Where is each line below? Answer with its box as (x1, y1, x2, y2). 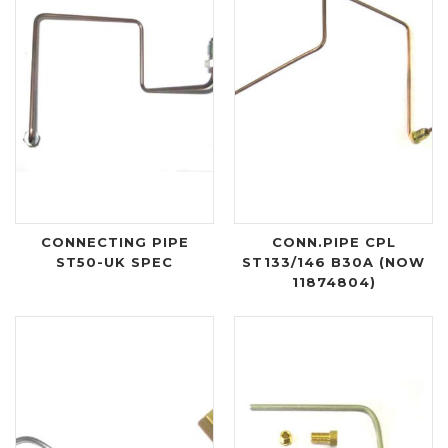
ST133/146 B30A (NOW (242, 253, 425, 270)
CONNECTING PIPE (40, 233, 189, 250)
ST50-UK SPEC (56, 253, 173, 270)
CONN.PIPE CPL (271, 233, 396, 250)
